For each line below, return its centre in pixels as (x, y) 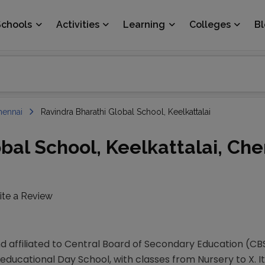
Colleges (210, 25)
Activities (77, 25)
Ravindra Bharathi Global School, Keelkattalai (126, 112)
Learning (144, 25)
